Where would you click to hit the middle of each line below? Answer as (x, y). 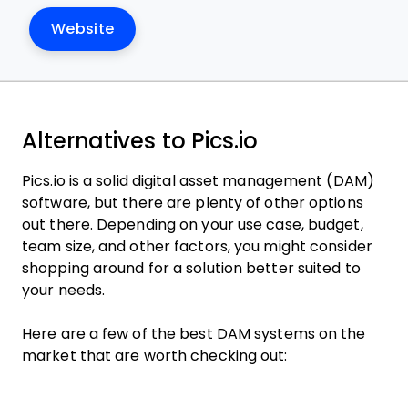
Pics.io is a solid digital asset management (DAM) (198, 181)
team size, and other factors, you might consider (197, 246)
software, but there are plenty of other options (193, 203)
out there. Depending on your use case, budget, (193, 224)
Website (83, 29)
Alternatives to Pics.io (140, 141)
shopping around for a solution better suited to (191, 268)
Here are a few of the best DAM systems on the (194, 334)
